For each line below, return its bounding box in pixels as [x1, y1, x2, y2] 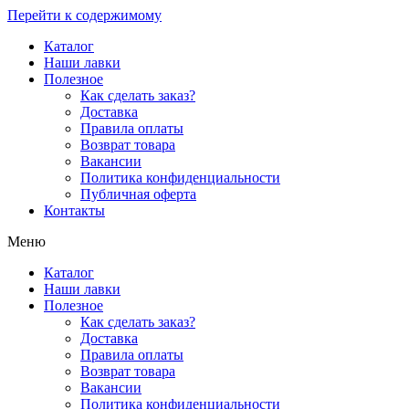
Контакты [44, 203, 105, 218]
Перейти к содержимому [7, 7, 162, 23]
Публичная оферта [80, 186, 196, 202]
